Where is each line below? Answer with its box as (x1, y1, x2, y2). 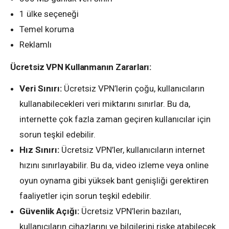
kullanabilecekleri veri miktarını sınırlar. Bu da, (19, 98, 190, 109)
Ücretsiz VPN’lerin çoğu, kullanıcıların (62, 83, 204, 94)
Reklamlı (19, 39, 52, 50)
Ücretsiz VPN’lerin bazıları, (79, 205, 181, 216)
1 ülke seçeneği (19, 8, 79, 19)
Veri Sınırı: (19, 83, 62, 94)
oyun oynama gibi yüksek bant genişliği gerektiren (19, 175, 209, 186)
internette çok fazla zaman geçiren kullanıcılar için (19, 113, 211, 124)
